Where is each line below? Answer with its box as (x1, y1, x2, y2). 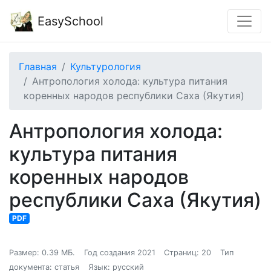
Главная (19, 60, 57, 73)
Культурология (70, 60, 141, 73)
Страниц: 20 (164, 248, 212, 257)
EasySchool (34, 13, 103, 28)
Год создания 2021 (83, 248, 155, 257)
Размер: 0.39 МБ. (9, 248, 75, 257)
